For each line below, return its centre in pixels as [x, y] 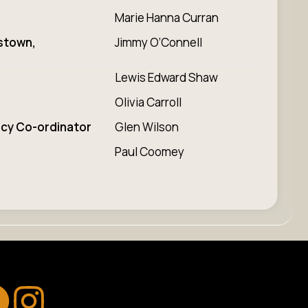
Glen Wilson [146, 126]
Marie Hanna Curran [166, 17]
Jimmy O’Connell [160, 42]
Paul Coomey [149, 151]
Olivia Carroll [148, 102]
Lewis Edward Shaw [166, 77]
